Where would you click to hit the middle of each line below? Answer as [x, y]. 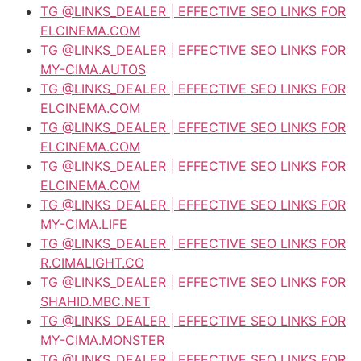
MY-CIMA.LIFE [84, 224]
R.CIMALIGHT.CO [92, 262]
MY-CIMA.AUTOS [93, 69]
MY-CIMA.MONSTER [102, 340]
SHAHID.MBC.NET [95, 301]
